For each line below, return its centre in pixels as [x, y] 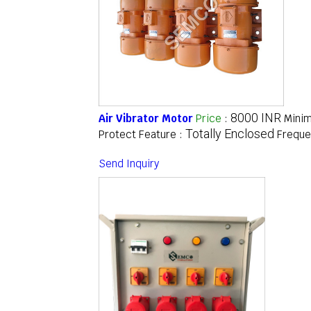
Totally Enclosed [230, 134]
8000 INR [256, 118]
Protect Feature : [142, 135]
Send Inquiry [129, 164]
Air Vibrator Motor [146, 119]
